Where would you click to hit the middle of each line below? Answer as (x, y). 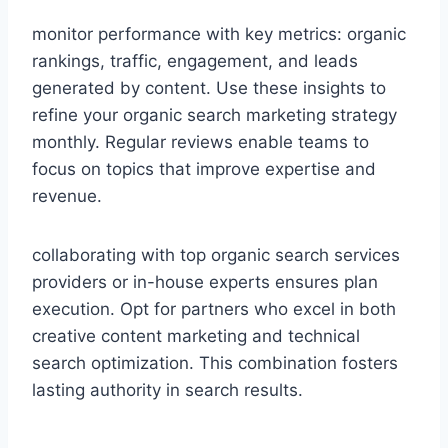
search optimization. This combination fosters (215, 362)
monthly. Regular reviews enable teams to (200, 141)
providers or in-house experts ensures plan (205, 281)
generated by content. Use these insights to (209, 87)
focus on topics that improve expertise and (204, 168)
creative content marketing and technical (196, 335)
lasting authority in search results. (167, 389)
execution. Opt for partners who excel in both (214, 308)
